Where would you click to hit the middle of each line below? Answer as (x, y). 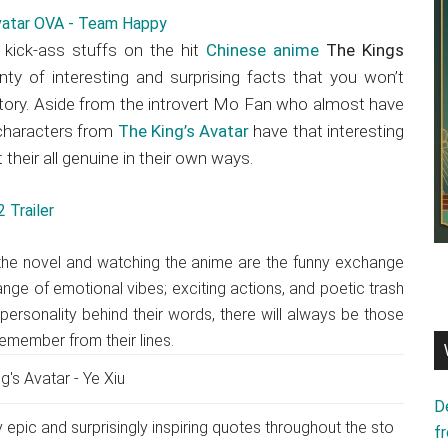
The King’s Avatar (183, 131)
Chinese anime (262, 50)
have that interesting (327, 131)
